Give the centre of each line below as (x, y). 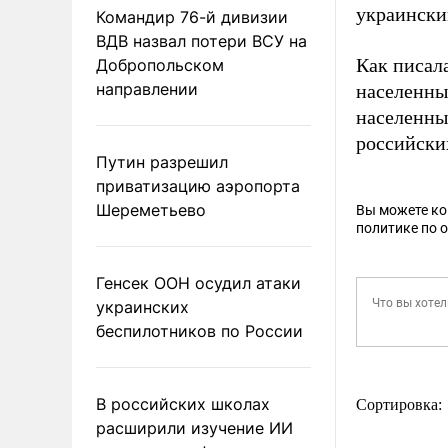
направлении (147, 88)
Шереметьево (151, 209)
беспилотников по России (199, 330)
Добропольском (160, 64)
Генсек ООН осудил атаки (198, 282)
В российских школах (183, 403)
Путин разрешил (162, 161)
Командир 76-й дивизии (192, 16)
